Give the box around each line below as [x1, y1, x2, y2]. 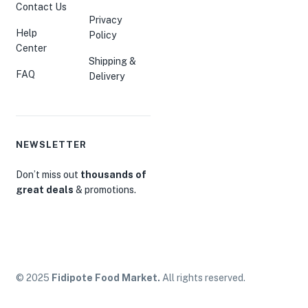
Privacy [89, 14, 122, 25]
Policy [89, 29, 117, 41]
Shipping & [89, 55, 137, 67]
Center [16, 42, 47, 54]
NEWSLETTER [16, 139, 87, 150]
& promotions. [74, 184, 136, 195]
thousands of [80, 168, 146, 180]
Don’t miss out [16, 168, 80, 180]
